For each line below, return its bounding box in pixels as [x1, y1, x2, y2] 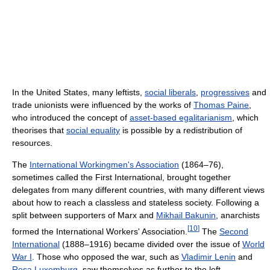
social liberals [145, 87, 196, 97]
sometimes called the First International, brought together [12, 172, 231, 182]
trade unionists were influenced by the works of [12, 99, 193, 110]
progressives [201, 87, 250, 97]
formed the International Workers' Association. [12, 226, 187, 236]
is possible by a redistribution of [120, 125, 242, 135]
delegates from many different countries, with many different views [12, 184, 265, 195]
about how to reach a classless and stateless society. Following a [12, 197, 259, 207]
